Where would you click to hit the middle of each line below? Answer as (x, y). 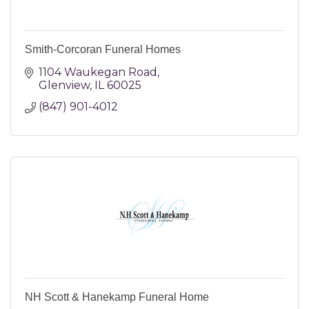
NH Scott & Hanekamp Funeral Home (117, 297)
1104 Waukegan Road (98, 72)
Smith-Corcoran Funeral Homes (103, 49)
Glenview (64, 85)
